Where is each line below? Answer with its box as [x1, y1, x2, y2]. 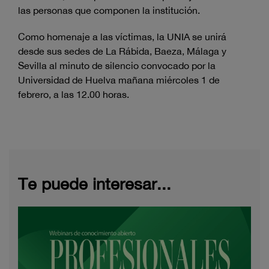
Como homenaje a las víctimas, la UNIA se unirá [18, 31, 226, 43]
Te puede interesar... [18, 174, 171, 194]
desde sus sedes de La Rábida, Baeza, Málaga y [18, 46, 226, 57]
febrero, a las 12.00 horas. [18, 89, 129, 100]
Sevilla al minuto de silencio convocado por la [18, 60, 216, 71]
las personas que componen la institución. [18, 5, 200, 16]
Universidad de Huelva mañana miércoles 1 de [18, 74, 220, 86]
